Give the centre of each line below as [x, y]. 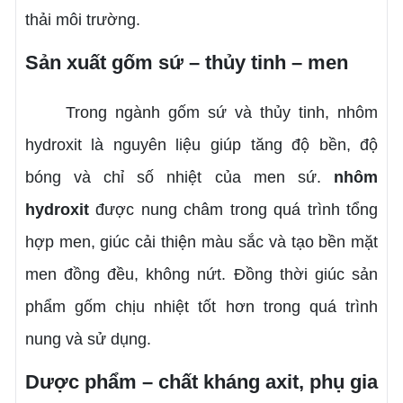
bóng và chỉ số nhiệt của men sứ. [179, 177]
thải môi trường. [82, 19]
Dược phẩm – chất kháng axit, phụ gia [201, 381]
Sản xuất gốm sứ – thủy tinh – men [186, 62]
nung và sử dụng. [88, 339]
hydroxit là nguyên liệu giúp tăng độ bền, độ [201, 144]
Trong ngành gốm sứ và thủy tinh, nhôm [201, 112]
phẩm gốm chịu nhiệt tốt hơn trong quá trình [201, 306]
